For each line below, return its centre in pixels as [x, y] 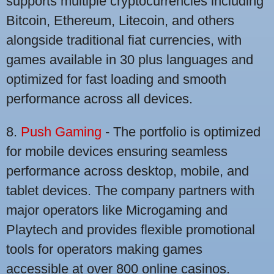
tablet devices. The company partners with [130, 191]
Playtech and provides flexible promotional [131, 230]
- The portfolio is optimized [181, 132]
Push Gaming [61, 132]
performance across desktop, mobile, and [128, 171]
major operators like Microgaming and [117, 210]
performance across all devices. [99, 99]
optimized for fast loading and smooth [116, 80]
